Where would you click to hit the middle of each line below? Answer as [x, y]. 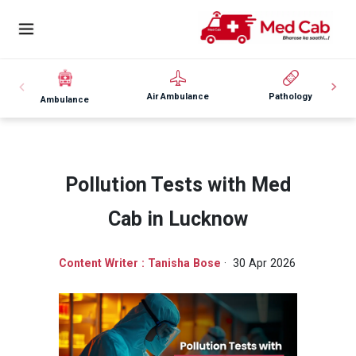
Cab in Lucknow [178, 219]
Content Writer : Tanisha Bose [139, 263]
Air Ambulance [178, 96]
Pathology [291, 96]
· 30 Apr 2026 [258, 263]
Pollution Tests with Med [178, 184]
